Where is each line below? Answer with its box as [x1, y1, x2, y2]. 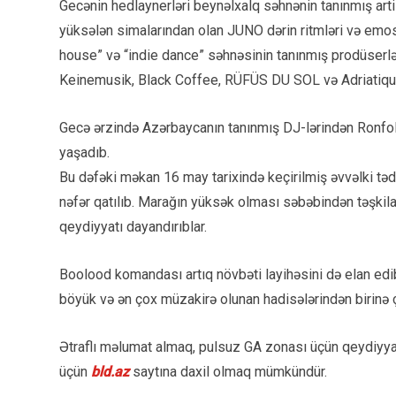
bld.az [91, 363, 133, 381]
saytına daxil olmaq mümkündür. [133, 363, 327, 381]
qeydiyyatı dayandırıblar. [59, 218, 207, 236]
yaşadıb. [59, 144, 110, 162]
